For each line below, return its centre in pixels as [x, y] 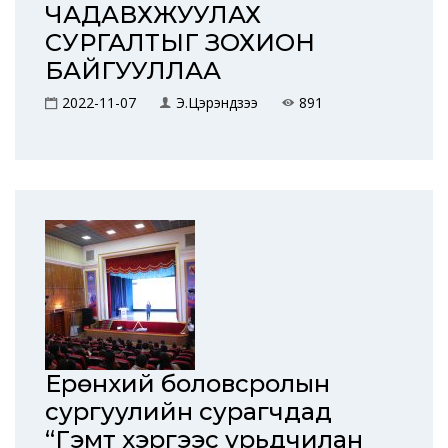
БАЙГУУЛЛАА [133, 70]
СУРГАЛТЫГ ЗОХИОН [180, 42]
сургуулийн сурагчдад [188, 411]
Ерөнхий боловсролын [187, 383]
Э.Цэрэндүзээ [217, 102]
